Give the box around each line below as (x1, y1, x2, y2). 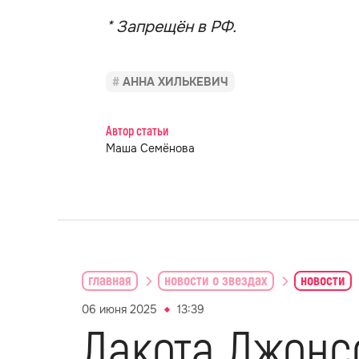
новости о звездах (164, 271, 268, 290)
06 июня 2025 (82, 302, 157, 317)
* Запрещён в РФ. (106, 17, 236, 37)
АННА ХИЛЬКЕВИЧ (123, 75, 228, 89)
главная (88, 271, 131, 290)
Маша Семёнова (106, 141, 195, 155)
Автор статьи (106, 123, 168, 139)
